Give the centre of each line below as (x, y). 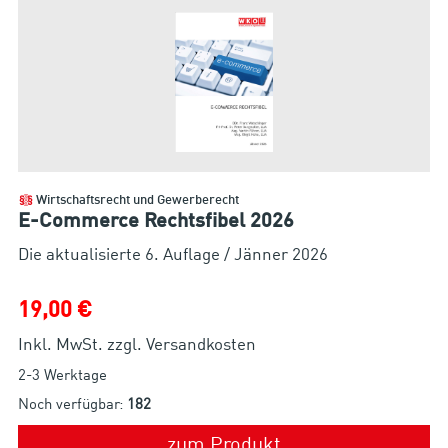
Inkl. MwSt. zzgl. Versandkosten (136, 345)
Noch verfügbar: (72, 405)
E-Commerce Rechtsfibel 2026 (155, 221)
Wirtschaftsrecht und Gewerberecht (137, 200)
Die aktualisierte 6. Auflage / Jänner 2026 (172, 255)
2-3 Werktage (62, 376)
